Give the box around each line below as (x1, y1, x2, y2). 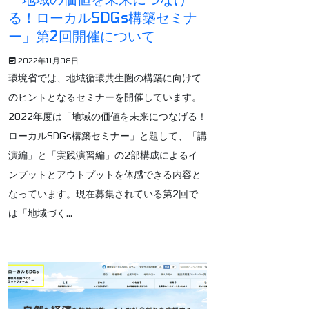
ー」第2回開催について (8, 28, 155, 44)
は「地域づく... (8, 207, 72, 219)
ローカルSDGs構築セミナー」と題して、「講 (8, 130, 207, 141)
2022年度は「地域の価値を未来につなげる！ (8, 110, 207, 122)
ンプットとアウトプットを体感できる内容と (8, 168, 201, 180)
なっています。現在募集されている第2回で (8, 188, 198, 199)
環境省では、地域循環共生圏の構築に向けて (8, 72, 201, 83)
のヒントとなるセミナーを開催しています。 (8, 91, 201, 103)
